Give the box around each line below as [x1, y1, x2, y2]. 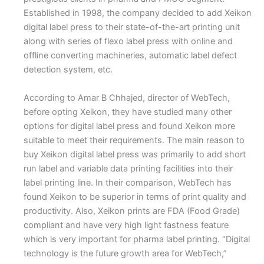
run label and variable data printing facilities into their [24, 163, 233, 174]
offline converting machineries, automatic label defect [24, 50, 237, 61]
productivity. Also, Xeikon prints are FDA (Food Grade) [24, 205, 240, 216]
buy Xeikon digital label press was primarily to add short [24, 148, 246, 160]
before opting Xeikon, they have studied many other [24, 106, 232, 117]
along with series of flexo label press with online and [24, 36, 233, 47]
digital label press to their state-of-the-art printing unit [24, 22, 240, 33]
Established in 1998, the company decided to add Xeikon [24, 8, 252, 19]
